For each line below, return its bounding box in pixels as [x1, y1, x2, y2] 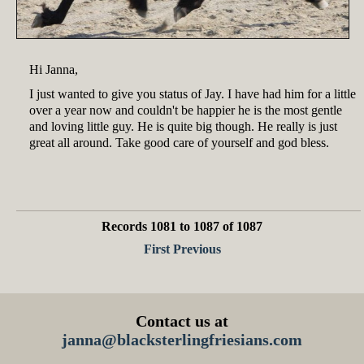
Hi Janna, [29, 62, 78, 76]
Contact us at [136, 312, 228, 330]
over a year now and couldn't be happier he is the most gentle [29, 102, 342, 117]
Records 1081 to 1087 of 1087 [102, 219, 262, 233]
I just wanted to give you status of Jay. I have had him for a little [29, 86, 356, 101]
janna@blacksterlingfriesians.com [62, 331, 302, 349]
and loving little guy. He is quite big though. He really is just [29, 119, 337, 133]
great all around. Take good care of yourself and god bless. [29, 135, 329, 149]
